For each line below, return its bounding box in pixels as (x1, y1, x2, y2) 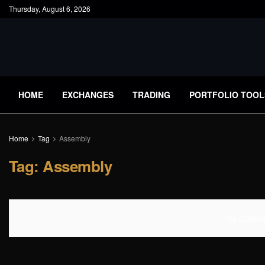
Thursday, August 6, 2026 (9, 4, 91, 14)
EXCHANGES (62, 89, 114, 101)
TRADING (132, 89, 170, 101)
